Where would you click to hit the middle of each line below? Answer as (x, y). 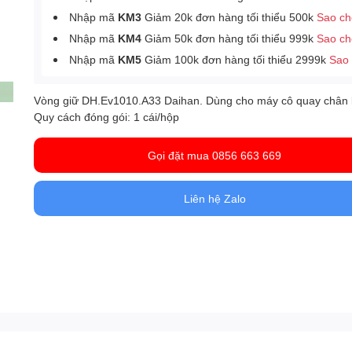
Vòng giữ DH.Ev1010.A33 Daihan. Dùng (135, 100)
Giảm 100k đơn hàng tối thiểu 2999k (236, 59)
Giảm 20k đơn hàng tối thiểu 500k (229, 17)
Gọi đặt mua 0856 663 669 (215, 155)
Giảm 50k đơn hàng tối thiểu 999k (229, 38)
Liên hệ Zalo (214, 198)
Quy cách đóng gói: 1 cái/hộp (107, 117)
